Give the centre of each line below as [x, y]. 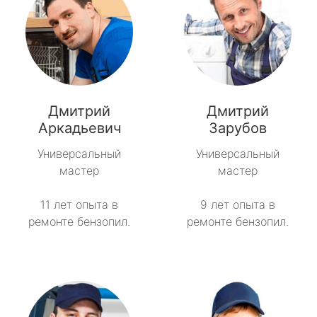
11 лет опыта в [79, 205]
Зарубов [238, 128]
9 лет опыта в [238, 205]
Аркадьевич [79, 128]
